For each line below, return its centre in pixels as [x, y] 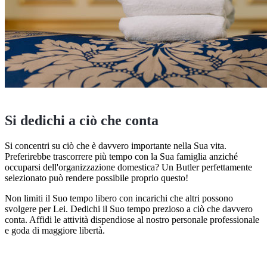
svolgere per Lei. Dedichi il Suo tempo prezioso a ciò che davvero [129, 209]
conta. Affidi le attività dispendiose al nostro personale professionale [132, 219]
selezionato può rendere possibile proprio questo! [97, 178]
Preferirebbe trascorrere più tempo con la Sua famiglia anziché [121, 156]
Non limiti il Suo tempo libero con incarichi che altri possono [119, 198]
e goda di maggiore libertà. [55, 230]
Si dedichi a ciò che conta [82, 120]
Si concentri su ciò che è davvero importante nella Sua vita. [116, 145]
